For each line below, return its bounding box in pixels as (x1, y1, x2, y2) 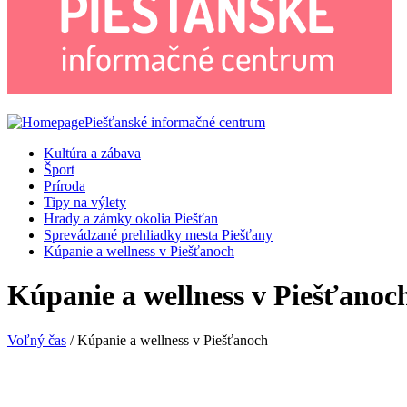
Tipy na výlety (44, 194, 126, 210)
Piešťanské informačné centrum (84, 114, 265, 130)
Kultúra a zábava (44, 145, 141, 161)
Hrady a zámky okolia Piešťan (44, 211, 218, 226)
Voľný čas (7, 332, 66, 348)
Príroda (44, 178, 85, 194)
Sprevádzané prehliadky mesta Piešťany (44, 227, 273, 243)
